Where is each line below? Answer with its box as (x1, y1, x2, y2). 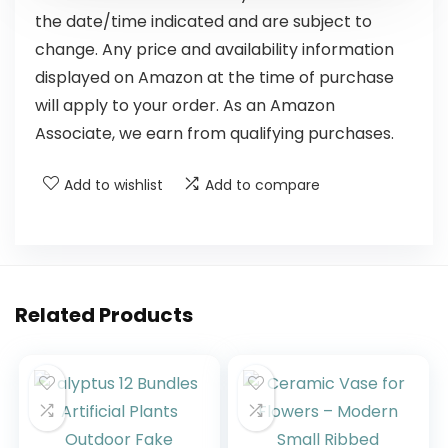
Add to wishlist (64, 175, 163, 195)
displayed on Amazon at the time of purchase (35, 66, 394, 89)
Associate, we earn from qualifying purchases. (35, 122, 394, 145)
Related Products (15, 301, 193, 329)
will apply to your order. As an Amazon (35, 94, 335, 117)
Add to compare (205, 175, 320, 195)
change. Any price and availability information (35, 38, 394, 61)
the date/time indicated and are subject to (35, 10, 372, 33)
